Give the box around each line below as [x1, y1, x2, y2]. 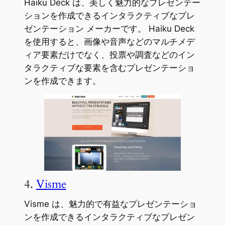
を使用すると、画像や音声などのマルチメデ [24, 37, 195, 47]
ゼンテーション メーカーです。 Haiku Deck [24, 24, 194, 34]
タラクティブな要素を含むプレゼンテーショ [24, 63, 195, 73]
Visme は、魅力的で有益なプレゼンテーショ [24, 199, 197, 209]
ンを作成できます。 [24, 76, 101, 86]
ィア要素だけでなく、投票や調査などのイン [24, 50, 195, 60]
